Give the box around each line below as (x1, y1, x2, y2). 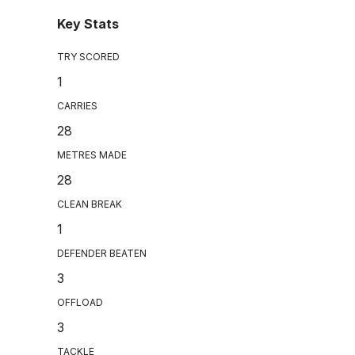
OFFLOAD (57, 296, 103, 309)
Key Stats (57, 16, 119, 32)
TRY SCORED (57, 51, 120, 63)
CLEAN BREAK (57, 198, 122, 211)
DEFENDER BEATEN (57, 247, 147, 260)
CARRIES (57, 100, 97, 113)
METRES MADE (57, 149, 127, 162)
